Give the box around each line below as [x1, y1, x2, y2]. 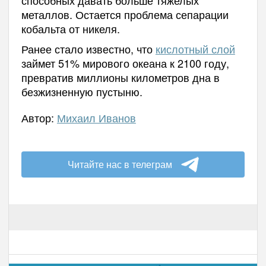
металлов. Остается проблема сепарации [21, 6, 229, 22]
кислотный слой [155, 40, 235, 56]
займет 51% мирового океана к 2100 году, [21, 55, 229, 71]
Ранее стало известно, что [21, 40, 156, 56]
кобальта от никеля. [21, 20, 123, 36]
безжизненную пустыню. [21, 83, 142, 99]
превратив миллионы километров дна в [21, 69, 220, 85]
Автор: [21, 109, 57, 125]
